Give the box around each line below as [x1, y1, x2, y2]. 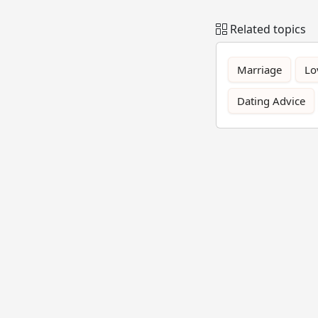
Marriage [237, 62, 282, 77]
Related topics [230, 21, 306, 37]
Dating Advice [237, 93, 305, 108]
